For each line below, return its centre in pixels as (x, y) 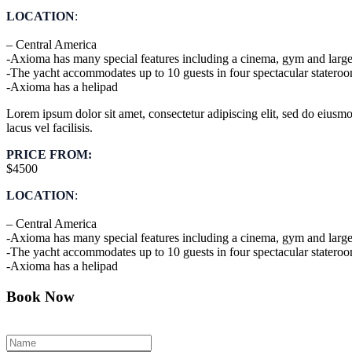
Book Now (40, 297)
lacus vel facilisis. (49, 128)
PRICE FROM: (49, 155)
